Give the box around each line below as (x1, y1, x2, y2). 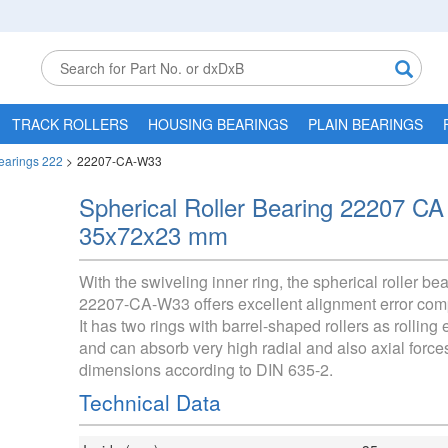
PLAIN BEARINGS (308, 114, 423, 134)
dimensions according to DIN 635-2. (79, 358, 333, 381)
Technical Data (79, 387, 221, 417)
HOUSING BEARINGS (148, 114, 288, 134)
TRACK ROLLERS (12, 114, 128, 134)
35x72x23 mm (79, 217, 228, 252)
